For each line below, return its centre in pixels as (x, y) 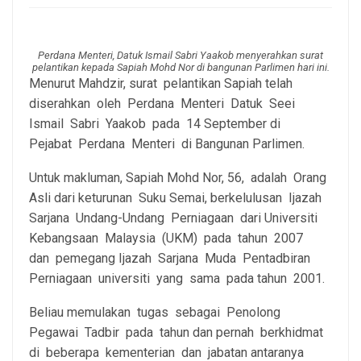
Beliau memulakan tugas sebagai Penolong (156, 313)
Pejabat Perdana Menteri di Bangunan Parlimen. (167, 144)
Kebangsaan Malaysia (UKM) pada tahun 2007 (168, 239)
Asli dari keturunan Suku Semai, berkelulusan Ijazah (177, 198)
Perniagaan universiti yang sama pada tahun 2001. (177, 279)
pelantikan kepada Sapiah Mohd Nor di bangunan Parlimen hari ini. (180, 68)
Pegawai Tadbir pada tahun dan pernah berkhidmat (178, 333)
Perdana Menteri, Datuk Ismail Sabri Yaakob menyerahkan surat (180, 56)
